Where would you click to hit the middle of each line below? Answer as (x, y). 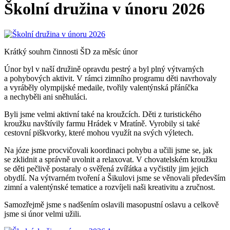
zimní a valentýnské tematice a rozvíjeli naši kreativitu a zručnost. (110, 187)
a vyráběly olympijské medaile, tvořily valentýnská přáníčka (101, 87)
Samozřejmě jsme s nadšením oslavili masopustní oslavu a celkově (111, 204)
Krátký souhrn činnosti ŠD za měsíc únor (71, 51)
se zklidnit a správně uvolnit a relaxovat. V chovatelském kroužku (111, 159)
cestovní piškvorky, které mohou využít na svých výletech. (99, 132)
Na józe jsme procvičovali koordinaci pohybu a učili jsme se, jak (108, 150)
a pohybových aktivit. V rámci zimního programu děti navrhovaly (110, 78)
